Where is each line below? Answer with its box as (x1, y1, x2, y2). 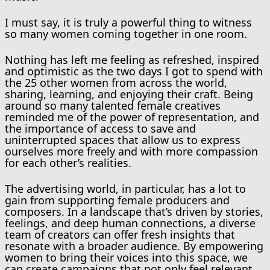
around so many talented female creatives (5, 98, 221, 113)
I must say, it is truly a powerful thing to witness (5, 14, 252, 30)
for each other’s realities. (5, 155, 131, 170)
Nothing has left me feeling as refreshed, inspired (5, 52, 259, 67)
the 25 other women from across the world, (5, 75, 227, 90)
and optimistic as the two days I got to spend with (5, 63, 263, 78)
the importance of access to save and (5, 121, 196, 136)
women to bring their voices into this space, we (5, 250, 248, 265)
